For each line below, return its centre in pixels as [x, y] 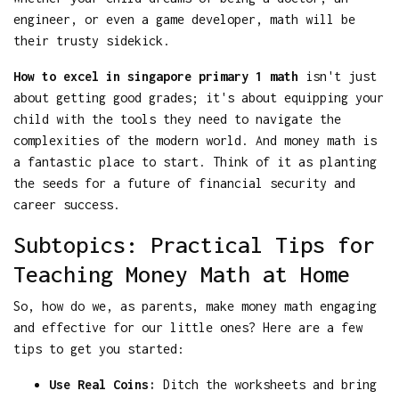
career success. [67, 204]
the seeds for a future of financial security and [184, 183]
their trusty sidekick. [92, 40]
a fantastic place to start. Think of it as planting [195, 161]
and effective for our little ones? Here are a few [188, 327]
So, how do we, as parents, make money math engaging [195, 305]
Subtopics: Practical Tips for [194, 244]
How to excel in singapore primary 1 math [156, 76]
